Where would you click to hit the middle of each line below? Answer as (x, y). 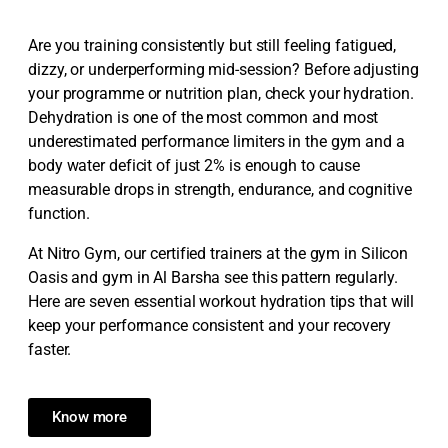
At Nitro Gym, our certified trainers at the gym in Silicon (218, 254)
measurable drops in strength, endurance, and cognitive (220, 190)
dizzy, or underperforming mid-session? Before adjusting (223, 70)
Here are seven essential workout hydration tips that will (221, 302)
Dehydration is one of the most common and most (203, 118)
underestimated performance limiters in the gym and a (216, 142)
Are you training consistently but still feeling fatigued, (212, 46)
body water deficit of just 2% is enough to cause (194, 166)
